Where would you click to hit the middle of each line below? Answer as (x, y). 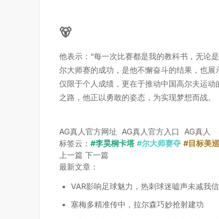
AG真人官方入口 (151, 131)
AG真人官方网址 (88, 131)
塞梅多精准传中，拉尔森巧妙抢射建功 (137, 204)
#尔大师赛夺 (159, 143)
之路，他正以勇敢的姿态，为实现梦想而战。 (137, 97)
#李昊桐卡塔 (112, 143)
